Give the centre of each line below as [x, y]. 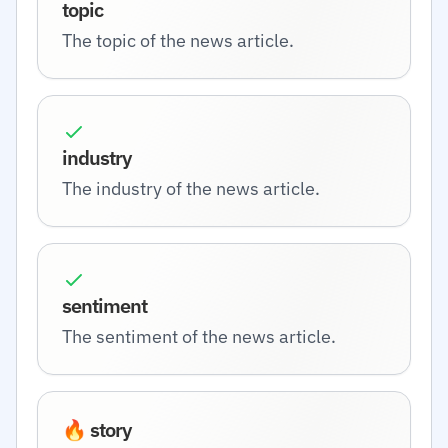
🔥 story [96, 429]
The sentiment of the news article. [199, 336]
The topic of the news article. [178, 40]
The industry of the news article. [191, 188]
